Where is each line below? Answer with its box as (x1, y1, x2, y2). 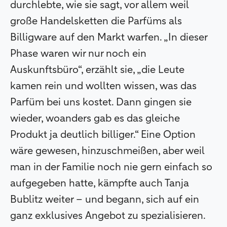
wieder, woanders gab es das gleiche (10, 113, 180, 124)
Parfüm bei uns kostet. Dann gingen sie (10, 97, 192, 108)
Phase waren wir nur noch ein (10, 49, 146, 59)
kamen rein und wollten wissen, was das (10, 81, 197, 92)
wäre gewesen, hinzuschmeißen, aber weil (10, 146, 205, 157)
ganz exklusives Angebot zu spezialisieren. (10, 211, 205, 221)
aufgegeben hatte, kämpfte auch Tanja (10, 178, 189, 189)
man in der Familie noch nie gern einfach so (10, 162, 212, 173)
